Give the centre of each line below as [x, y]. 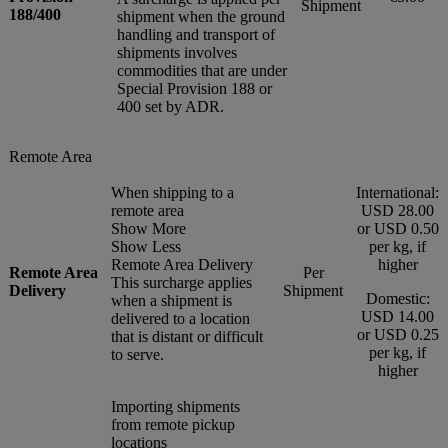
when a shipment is [171, 300]
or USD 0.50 [397, 228]
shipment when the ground [201, 16]
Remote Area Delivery [182, 264]
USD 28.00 [397, 210]
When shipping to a [172, 192]
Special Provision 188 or [194, 88]
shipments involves [177, 52]
